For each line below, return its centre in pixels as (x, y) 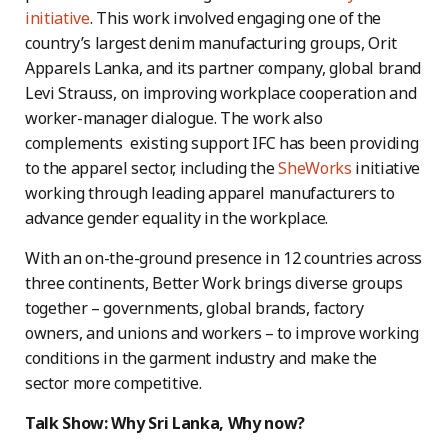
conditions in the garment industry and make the (201, 358)
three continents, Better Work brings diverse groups (214, 283)
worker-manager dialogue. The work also (174, 118)
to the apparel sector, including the (152, 168)
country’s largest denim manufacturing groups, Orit (211, 43)
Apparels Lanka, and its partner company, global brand (223, 68)
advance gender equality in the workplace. (176, 218)
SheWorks (315, 168)
